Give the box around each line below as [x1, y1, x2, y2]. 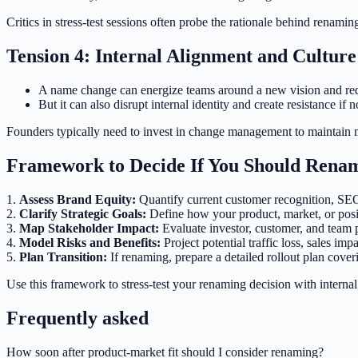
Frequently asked [6, 307, 149, 328]
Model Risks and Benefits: [19, 235, 161, 249]
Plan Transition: [19, 249, 107, 264]
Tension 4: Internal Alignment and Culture [6, 45, 356, 66]
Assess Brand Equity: [19, 192, 136, 206]
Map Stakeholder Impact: [19, 221, 159, 235]
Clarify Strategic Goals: [19, 206, 146, 221]
